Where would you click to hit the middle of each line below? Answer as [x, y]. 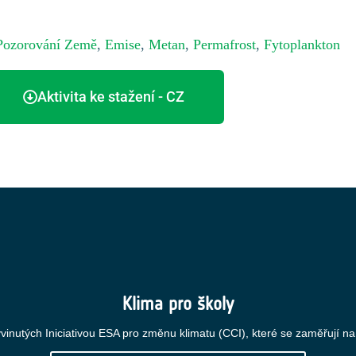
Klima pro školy [178, 303]
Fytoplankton [302, 44]
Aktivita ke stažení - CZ [110, 97]
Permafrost [224, 44]
